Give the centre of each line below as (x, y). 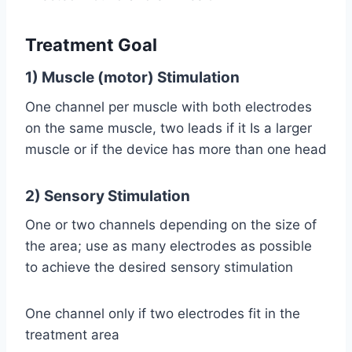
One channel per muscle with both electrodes (169, 106)
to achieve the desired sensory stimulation (159, 268)
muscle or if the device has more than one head (176, 149)
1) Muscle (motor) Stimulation (132, 78)
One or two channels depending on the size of (171, 225)
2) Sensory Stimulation (108, 196)
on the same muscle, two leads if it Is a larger (169, 128)
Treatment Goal (91, 45)
